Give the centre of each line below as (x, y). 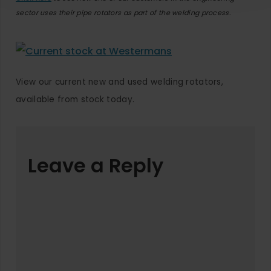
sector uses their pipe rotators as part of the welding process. (123, 13)
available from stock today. (75, 100)
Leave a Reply (96, 165)
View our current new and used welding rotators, (120, 82)
